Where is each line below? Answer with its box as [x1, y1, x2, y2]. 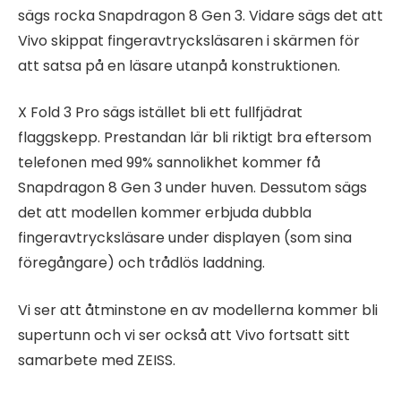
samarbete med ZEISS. [18, 349, 175, 371]
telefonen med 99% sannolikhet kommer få [18, 152, 320, 174]
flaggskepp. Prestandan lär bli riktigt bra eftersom [18, 127, 371, 149]
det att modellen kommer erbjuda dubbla [18, 202, 311, 224]
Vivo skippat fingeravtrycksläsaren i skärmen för [18, 30, 360, 51]
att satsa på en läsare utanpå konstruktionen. [18, 55, 340, 76]
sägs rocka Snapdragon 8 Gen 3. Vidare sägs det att [18, 4, 383, 26]
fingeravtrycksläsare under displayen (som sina [18, 227, 352, 249]
